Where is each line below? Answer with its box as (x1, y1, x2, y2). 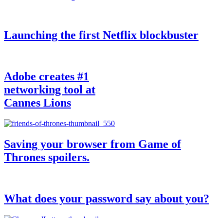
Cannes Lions (4, 96, 71, 109)
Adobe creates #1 (4, 70, 89, 83)
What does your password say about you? (4, 192, 209, 205)
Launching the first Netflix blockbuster (4, 29, 199, 42)
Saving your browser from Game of (4, 138, 181, 151)
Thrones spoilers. (4, 151, 90, 164)
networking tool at (4, 83, 95, 96)
